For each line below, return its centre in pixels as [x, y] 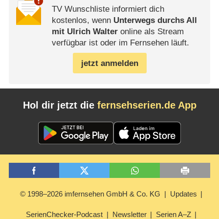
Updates [183, 194]
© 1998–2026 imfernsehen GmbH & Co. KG [90, 194]
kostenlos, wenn [82, 21]
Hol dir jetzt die [60, 105]
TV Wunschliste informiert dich [108, 9]
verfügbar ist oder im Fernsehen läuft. [120, 43]
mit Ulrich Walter [85, 32]
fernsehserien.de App [147, 105]
